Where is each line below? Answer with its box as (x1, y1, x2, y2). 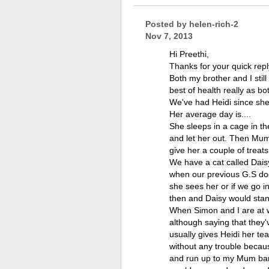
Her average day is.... (169, 109, 251, 119)
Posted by (145, 19, 189, 29)
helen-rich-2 (189, 19, 238, 29)
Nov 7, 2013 (145, 31, 193, 41)
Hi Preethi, (169, 49, 209, 59)
